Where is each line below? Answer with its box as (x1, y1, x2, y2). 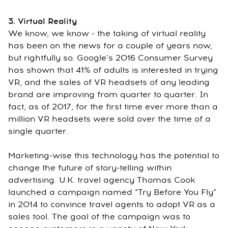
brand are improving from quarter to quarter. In (8, 89, 208, 101)
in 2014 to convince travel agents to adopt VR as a (8, 199, 215, 211)
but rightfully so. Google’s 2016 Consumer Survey (8, 52, 213, 64)
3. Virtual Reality (8, 16, 77, 27)
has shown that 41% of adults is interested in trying (8, 65, 218, 76)
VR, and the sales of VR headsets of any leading (8, 77, 210, 89)
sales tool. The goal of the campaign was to (8, 211, 190, 223)
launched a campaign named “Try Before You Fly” (8, 187, 216, 198)
